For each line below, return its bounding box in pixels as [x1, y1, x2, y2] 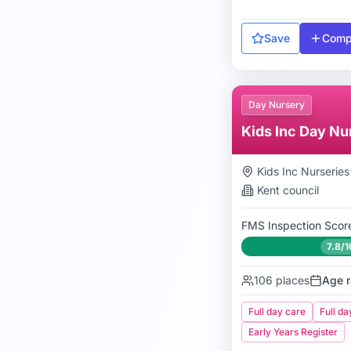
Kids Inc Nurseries [257, 165, 349, 178]
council [280, 183, 319, 197]
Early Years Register [248, 326, 338, 338]
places [273, 273, 309, 287]
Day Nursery [248, 99, 305, 110]
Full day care [248, 306, 306, 317]
